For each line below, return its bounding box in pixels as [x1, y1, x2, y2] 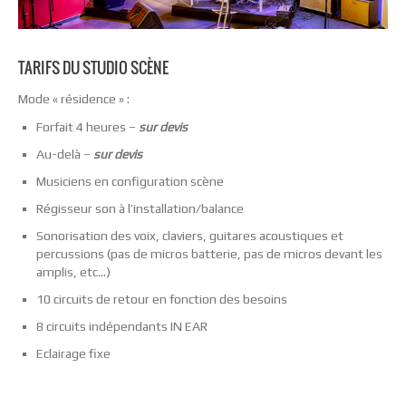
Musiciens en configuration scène [36, 174, 224, 189]
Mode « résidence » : [18, 92, 130, 106]
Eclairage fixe [36, 346, 111, 362]
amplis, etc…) [36, 265, 111, 280]
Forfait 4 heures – [36, 120, 139, 135]
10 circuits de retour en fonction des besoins [36, 292, 287, 307]
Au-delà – [36, 147, 93, 162]
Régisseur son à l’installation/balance [36, 201, 244, 217]
